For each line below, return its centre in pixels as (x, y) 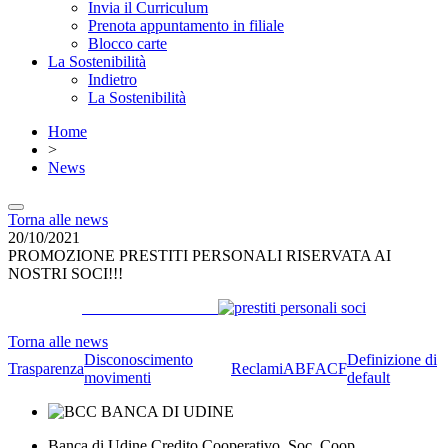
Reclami (257, 368)
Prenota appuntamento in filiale (186, 25)
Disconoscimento (138, 359)
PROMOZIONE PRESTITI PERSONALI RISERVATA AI (199, 255)
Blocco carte (127, 43)
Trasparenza (46, 368)
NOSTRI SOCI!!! (65, 273)
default (368, 377)
